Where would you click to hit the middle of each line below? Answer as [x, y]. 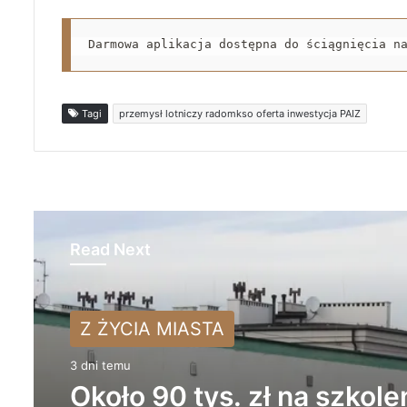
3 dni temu [100, 366]
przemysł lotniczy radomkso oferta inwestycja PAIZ [240, 114]
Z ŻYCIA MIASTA [152, 329]
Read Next [110, 250]
